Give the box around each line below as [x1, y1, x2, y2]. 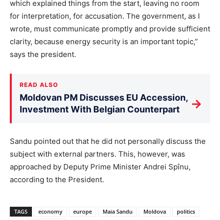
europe [73, 208, 92, 216]
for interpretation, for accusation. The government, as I [10, 11, 200, 21]
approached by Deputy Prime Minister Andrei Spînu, [10, 162, 191, 172]
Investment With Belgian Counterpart [20, 104, 180, 115]
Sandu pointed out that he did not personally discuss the [10, 137, 206, 146]
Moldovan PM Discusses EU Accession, [20, 92, 188, 103]
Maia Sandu [103, 208, 133, 216]
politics [177, 208, 195, 216]
